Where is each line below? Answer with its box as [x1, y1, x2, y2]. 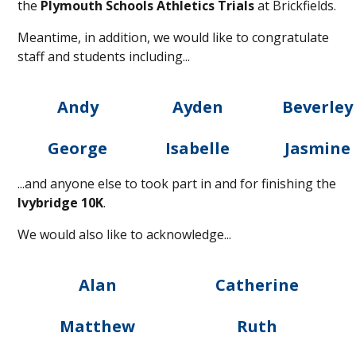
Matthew [60, 315, 136, 337]
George [48, 137, 108, 159]
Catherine [215, 273, 300, 296]
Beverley [282, 95, 354, 118]
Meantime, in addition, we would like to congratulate [17, 28, 330, 46]
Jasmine [284, 137, 351, 159]
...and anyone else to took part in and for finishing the [17, 174, 337, 192]
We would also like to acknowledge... [17, 225, 232, 243]
